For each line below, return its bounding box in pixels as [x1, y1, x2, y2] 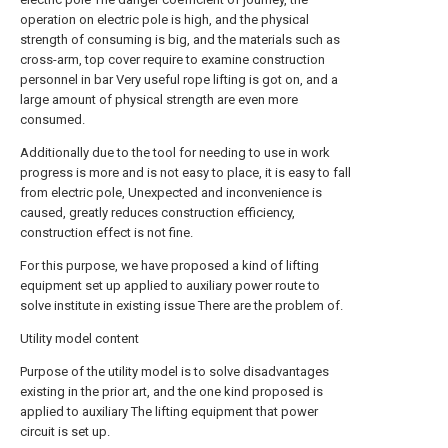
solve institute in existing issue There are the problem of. [20, 298, 343, 313]
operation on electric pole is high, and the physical [20, 12, 309, 27]
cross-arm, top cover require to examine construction [20, 52, 325, 67]
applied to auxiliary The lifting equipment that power [20, 404, 318, 419]
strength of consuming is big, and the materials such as [20, 32, 340, 47]
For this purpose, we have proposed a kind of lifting [20, 258, 319, 273]
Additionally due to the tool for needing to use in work [20, 145, 330, 160]
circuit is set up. [20, 424, 110, 439]
